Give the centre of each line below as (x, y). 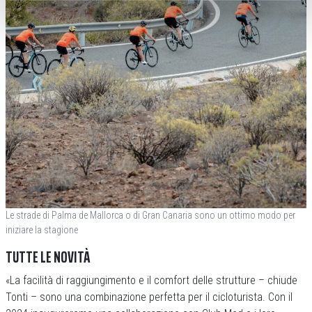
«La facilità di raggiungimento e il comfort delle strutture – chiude (151, 280)
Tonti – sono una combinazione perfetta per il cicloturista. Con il (149, 297)
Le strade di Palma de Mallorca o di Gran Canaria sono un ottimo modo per (150, 215)
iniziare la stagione (42, 229)
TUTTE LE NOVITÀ (48, 257)
